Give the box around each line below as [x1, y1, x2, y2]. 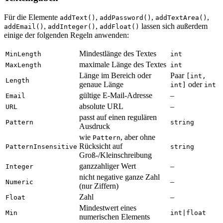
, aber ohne [120, 132, 155, 141]
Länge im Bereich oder [79, 71, 151, 80]
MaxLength [5, 61, 41, 69]
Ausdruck [79, 121, 110, 130]
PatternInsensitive [5, 142, 77, 150]
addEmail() [4, 22, 44, 30]
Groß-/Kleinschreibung [79, 150, 152, 159]
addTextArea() [155, 13, 207, 21]
